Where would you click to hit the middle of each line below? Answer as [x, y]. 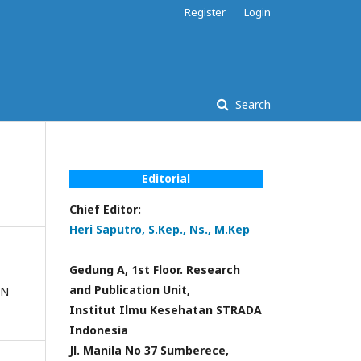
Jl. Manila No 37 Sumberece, [149, 350]
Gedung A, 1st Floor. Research [155, 270]
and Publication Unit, [130, 290]
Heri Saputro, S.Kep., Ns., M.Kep [160, 229]
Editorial [166, 178]
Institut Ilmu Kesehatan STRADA [166, 310]
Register [205, 12]
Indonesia [99, 330]
